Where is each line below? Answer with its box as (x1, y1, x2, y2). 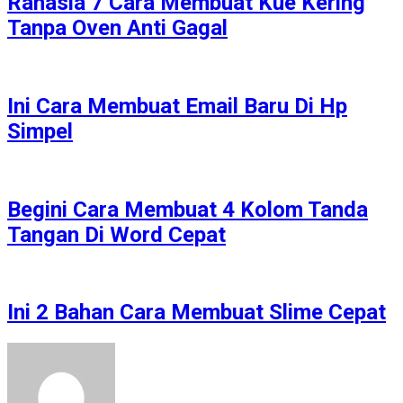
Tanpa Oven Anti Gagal (7, 15, 228, 41)
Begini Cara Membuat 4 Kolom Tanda (7, 196, 368, 222)
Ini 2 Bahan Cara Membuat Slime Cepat (7, 300, 386, 326)
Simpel (7, 118, 73, 144)
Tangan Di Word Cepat (7, 221, 226, 247)
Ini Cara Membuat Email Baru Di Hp (7, 93, 347, 119)
